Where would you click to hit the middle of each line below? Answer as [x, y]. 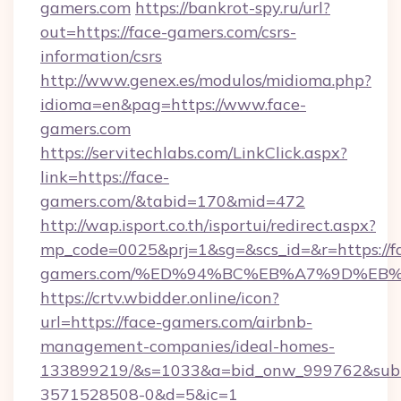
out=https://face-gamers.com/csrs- [168, 32]
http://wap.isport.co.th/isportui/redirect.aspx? [208, 225]
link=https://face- [105, 177]
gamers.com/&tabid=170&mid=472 [173, 201]
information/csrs [101, 56]
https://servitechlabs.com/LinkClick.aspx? [194, 153]
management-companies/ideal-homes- [188, 346]
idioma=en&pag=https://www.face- [173, 104]
